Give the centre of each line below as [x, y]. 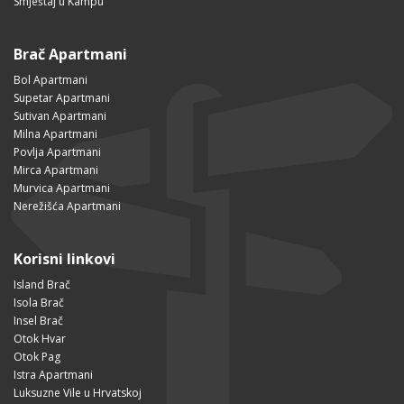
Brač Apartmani [70, 55]
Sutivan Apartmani [60, 116]
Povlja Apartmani [57, 152]
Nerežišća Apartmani [67, 207]
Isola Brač [39, 303]
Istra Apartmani [53, 375]
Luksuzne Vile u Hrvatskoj [78, 393]
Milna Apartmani [55, 134]
